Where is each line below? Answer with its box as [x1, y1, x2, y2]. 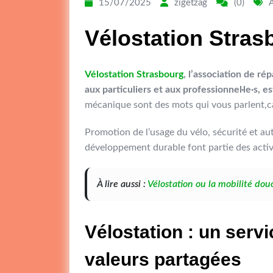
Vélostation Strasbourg [85, 69, 183, 80]
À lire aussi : [97, 179, 147, 190]
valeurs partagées [85, 249, 241, 270]
